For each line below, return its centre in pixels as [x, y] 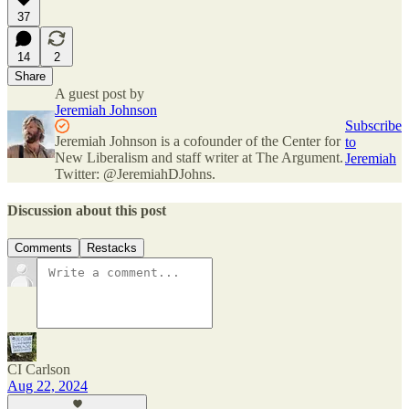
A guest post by [100, 94]
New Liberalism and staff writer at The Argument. [199, 158]
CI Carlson [39, 369]
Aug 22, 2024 [47, 385]
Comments [43, 247]
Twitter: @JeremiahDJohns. [135, 174]
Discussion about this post [87, 210]
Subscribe [373, 126]
